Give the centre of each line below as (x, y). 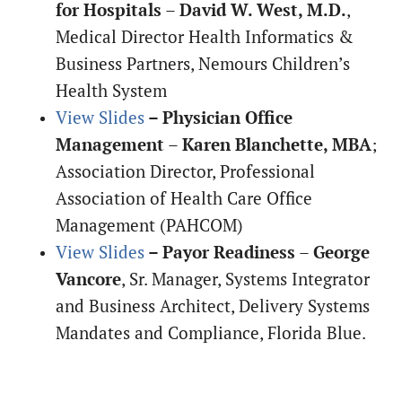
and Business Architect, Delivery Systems (213, 306)
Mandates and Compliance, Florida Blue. (211, 333)
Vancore (89, 280)
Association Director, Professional (186, 172)
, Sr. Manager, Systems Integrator (246, 280)
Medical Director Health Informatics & (205, 37)
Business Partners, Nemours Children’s (203, 64)
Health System (112, 91)
